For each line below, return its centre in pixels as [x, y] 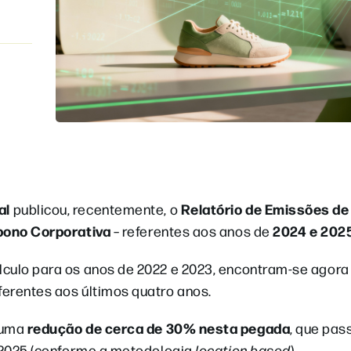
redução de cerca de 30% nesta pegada [159, 328]
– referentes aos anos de [192, 231]
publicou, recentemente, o [96, 209]
